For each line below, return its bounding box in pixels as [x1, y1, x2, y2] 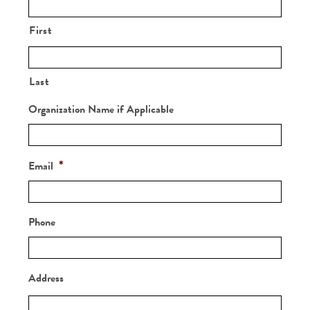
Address [28, 269, 64, 286]
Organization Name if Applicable [28, 100, 174, 118]
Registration [28, 7, 82, 24]
